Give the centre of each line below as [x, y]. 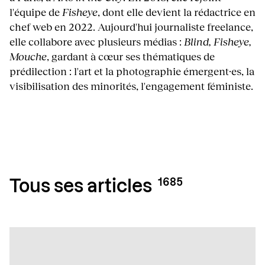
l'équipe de [36, 12]
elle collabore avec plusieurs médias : [97, 41]
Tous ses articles [81, 187]
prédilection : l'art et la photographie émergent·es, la [132, 71]
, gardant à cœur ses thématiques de [131, 56]
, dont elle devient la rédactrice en [177, 12]
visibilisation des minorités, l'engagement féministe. [131, 85]
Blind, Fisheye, [218, 41]
